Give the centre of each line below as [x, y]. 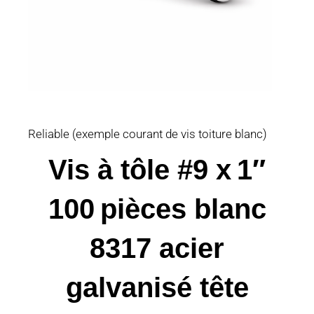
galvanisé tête [157, 287]
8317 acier [157, 248]
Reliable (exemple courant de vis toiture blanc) [148, 134]
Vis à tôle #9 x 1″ [157, 169]
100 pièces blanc [157, 209]
